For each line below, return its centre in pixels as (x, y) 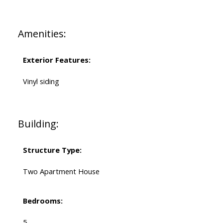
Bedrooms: (43, 201)
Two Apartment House (61, 171)
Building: (38, 124)
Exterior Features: (56, 60)
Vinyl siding (41, 81)
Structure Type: (52, 150)
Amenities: (42, 34)
